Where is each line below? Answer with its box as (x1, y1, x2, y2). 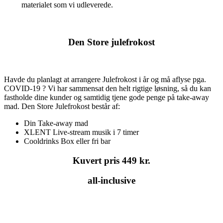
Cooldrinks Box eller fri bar (24, 136, 111, 145)
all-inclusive (88, 175, 135, 186)
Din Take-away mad (24, 118, 88, 127)
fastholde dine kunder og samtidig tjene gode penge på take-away (4, 93, 209, 102)
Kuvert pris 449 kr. (73, 155, 150, 166)
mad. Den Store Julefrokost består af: (4, 102, 120, 111)
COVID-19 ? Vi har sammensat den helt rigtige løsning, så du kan (4, 84, 211, 93)
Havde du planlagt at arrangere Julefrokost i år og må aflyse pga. (4, 75, 206, 84)
